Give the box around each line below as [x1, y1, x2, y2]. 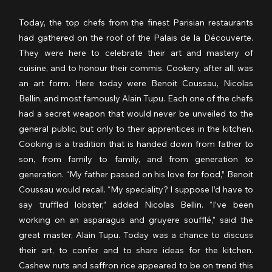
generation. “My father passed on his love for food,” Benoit [19, 168, 253, 180]
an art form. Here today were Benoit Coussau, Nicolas [19, 77, 253, 89]
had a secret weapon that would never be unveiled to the [19, 107, 253, 119]
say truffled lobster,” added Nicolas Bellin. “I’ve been [19, 199, 253, 210]
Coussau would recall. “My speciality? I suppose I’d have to [19, 183, 253, 195]
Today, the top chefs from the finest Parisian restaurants [19, 16, 253, 28]
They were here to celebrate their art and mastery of [19, 47, 253, 58]
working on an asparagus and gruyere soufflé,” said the [19, 214, 253, 225]
